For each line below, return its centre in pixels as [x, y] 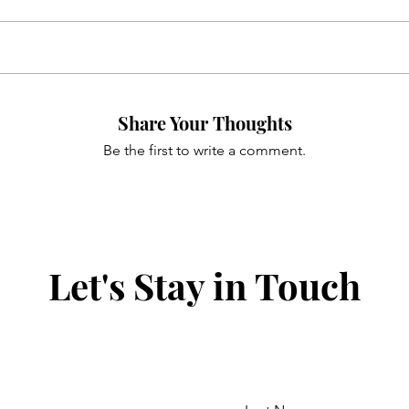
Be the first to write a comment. [204, 150]
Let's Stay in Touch [204, 285]
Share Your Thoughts [204, 122]
